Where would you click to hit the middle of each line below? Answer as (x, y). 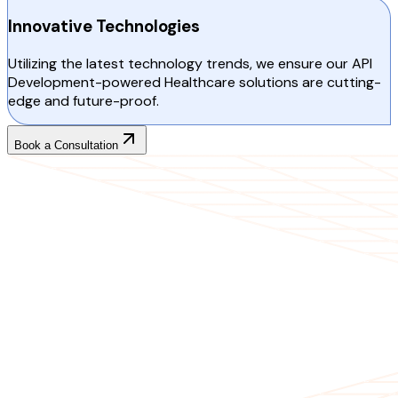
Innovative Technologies (104, 27)
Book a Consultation (66, 146)
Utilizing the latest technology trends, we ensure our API (190, 64)
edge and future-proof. (84, 101)
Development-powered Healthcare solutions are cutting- (195, 83)
